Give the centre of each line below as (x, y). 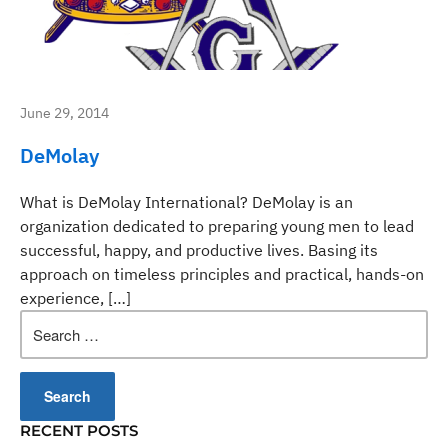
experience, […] (75, 298)
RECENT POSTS (79, 430)
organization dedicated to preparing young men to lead (217, 226)
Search (43, 319)
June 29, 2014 (64, 113)
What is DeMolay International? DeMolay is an (186, 202)
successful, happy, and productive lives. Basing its (199, 250)
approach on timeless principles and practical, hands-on (222, 274)
